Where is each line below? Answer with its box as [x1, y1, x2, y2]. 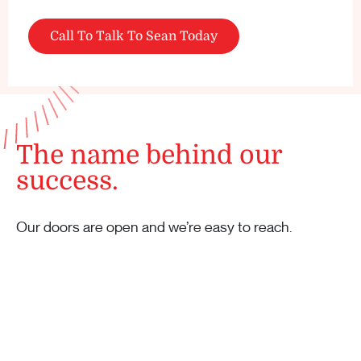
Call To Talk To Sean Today [50, 29, 218, 44]
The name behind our [16, 140, 282, 170]
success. [16, 166, 118, 196]
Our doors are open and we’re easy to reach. [16, 218, 293, 236]
